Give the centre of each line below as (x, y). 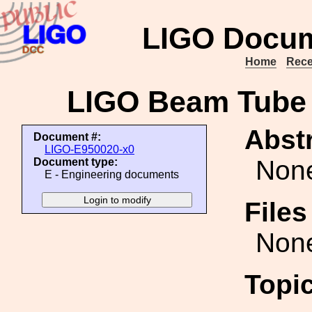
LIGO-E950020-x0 (89, 149)
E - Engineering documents (112, 174)
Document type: (76, 162)
